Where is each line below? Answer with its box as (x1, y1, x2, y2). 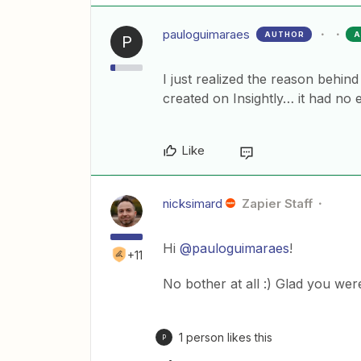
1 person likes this (179, 330, 272, 344)
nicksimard (163, 196, 222, 211)
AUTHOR (264, 30, 305, 39)
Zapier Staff (241, 196, 313, 211)
